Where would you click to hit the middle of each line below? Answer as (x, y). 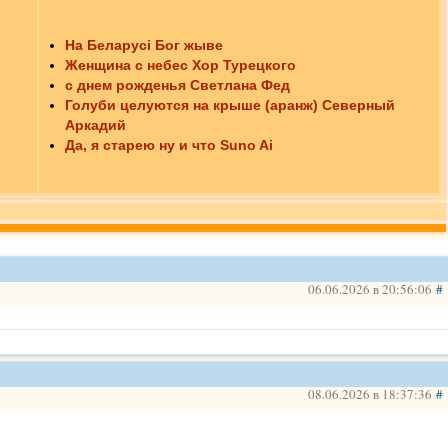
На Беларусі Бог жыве (144, 45)
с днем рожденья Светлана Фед (177, 85)
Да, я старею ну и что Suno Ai (169, 145)
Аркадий (95, 125)
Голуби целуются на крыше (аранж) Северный (230, 105)
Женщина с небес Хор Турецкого (180, 65)
